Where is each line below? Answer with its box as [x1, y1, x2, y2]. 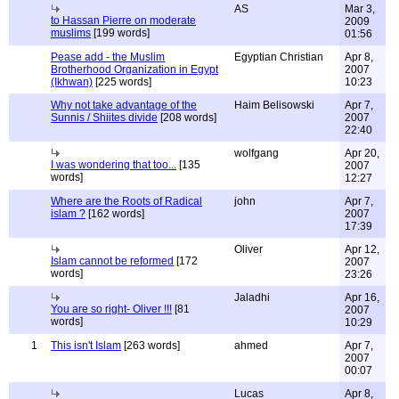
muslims [51, 27, 91, 39]
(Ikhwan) [51, 76, 93, 88]
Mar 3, [345, 3, 375, 15]
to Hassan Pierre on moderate [51, 14, 196, 27]
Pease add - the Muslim [51, 51, 165, 63]
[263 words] [121, 339, 180, 352]
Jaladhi [234, 291, 270, 304]
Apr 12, [345, 243, 379, 256]
